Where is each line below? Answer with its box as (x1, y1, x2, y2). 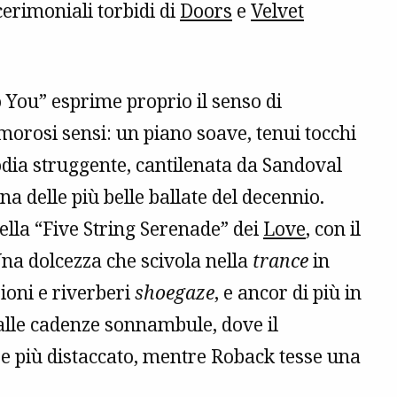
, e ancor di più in (214, 280, 362, 306)
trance (253, 248, 308, 274)
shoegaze (135, 280, 214, 306)
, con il (306, 216, 361, 242)
